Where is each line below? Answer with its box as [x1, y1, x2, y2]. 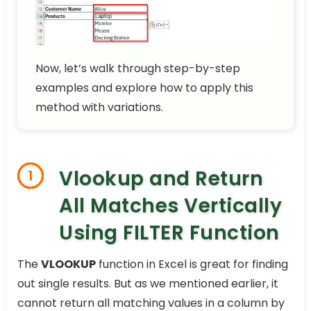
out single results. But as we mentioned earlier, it [17, 275, 278, 292]
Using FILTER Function [59, 219, 280, 246]
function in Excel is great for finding [96, 255, 288, 272]
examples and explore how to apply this [35, 79, 253, 96]
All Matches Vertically [59, 192, 282, 219]
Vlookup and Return [59, 165, 263, 192]
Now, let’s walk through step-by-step [35, 60, 240, 76]
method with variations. [35, 99, 163, 115]
